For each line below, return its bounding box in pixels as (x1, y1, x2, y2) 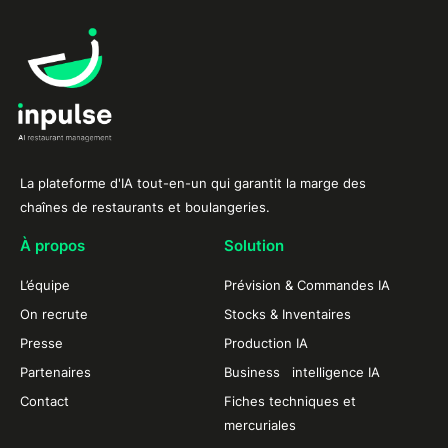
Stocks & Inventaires (224, 306, 351, 323)
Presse (20, 335, 63, 352)
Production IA (224, 335, 308, 352)
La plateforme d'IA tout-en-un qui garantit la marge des (20, 175, 366, 192)
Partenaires (20, 364, 91, 381)
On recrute (20, 306, 88, 323)
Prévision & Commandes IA (224, 277, 390, 294)
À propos (20, 236, 85, 256)
